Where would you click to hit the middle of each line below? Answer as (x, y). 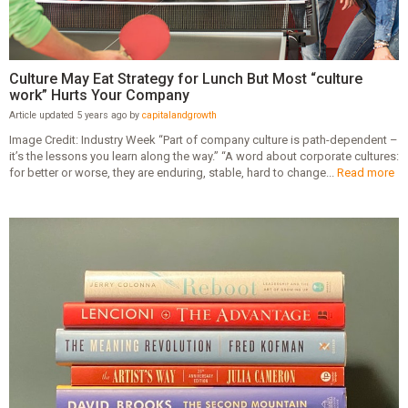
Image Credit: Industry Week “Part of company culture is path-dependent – (203, 140)
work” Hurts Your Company (99, 95)
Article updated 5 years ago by (75, 116)
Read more (365, 173)
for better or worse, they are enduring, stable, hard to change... (173, 173)
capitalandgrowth (179, 116)
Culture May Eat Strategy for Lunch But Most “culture (185, 78)
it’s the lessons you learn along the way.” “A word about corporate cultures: (204, 157)
